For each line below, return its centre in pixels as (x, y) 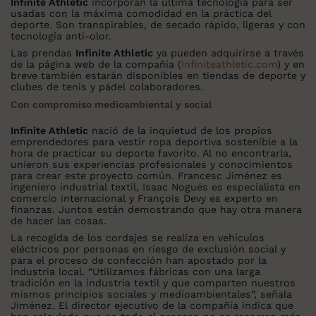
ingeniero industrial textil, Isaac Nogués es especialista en (156, 187)
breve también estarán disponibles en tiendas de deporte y (158, 76)
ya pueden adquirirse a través (229, 53)
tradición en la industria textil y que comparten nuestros (153, 283)
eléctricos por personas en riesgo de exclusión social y (148, 249)
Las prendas (43, 53)
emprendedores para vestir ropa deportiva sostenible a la (154, 142)
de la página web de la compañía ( (96, 65)
